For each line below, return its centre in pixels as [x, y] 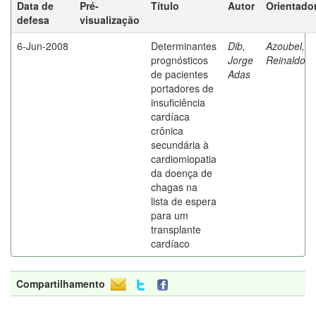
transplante [176, 229]
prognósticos [180, 60]
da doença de [182, 173]
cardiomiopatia [184, 159]
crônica [167, 130]
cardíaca [170, 116]
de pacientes [180, 74]
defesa [33, 20]
